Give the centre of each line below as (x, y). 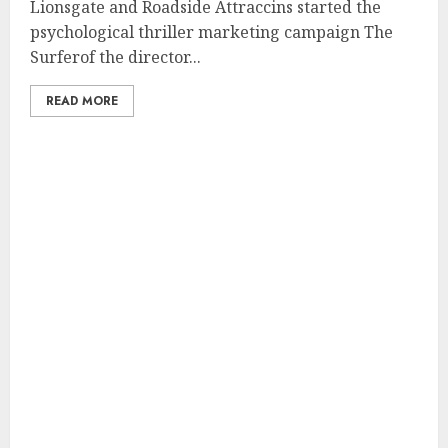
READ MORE (82, 101)
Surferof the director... (115, 57)
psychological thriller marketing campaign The (211, 32)
